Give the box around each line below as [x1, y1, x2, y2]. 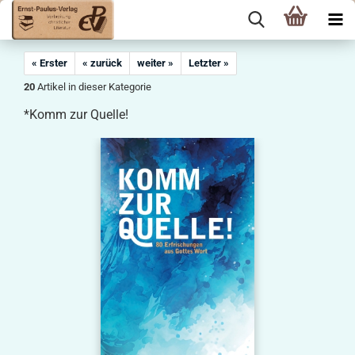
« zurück [82, 57, 122, 69]
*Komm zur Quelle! [24, 107, 128, 122]
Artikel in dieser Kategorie [35, 81, 151, 93]
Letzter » [189, 57, 229, 69]
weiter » [137, 57, 174, 69]
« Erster [32, 57, 67, 69]
